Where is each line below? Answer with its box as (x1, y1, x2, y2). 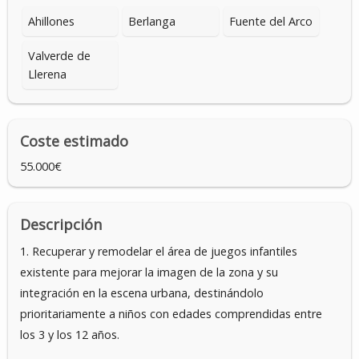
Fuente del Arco (228, 14, 313, 29)
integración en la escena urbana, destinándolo (20, 285, 264, 301)
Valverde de (28, 48, 91, 63)
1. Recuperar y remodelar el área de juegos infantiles (20, 244, 297, 259)
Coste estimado (20, 131, 128, 151)
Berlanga (128, 14, 176, 29)
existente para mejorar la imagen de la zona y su (20, 264, 278, 280)
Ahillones (28, 14, 75, 29)
